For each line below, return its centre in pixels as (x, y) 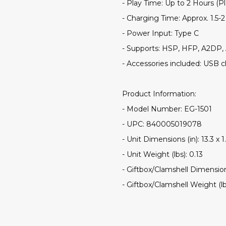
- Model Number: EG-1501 (167, 109)
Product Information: (159, 94)
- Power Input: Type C (160, 33)
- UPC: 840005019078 (162, 124)
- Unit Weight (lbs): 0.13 (162, 154)
